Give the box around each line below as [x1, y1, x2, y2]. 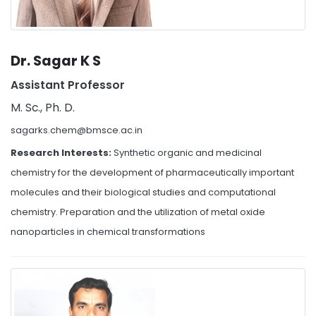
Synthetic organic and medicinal [114, 146, 262, 159]
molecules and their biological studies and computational [11, 186, 276, 199]
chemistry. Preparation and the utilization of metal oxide [11, 205, 265, 219]
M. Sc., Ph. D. [11, 100, 75, 115]
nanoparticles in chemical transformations [11, 225, 205, 238]
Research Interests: [11, 146, 114, 159]
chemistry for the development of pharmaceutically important [11, 166, 294, 179]
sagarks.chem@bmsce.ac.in [11, 123, 142, 137]
